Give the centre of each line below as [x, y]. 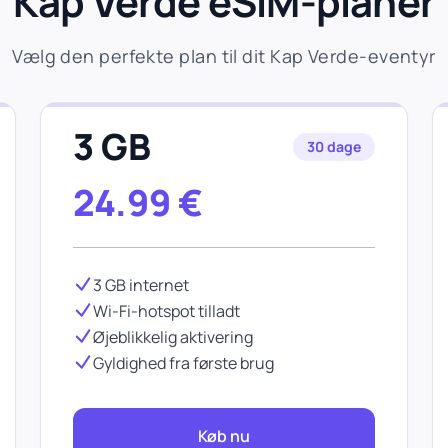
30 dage [334, 146]
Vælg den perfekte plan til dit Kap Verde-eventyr [224, 56]
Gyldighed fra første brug [183, 363]
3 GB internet [141, 285]
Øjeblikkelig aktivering [173, 337]
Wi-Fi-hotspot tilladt [166, 311]
